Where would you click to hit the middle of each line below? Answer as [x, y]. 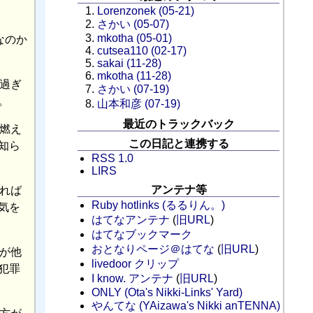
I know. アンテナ [133, 278]
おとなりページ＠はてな [153, 249]
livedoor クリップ [136, 263]
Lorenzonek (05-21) [146, 10]
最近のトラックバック [179, 124]
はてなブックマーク [142, 234]
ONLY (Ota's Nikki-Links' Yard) [167, 292]
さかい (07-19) [133, 89]
